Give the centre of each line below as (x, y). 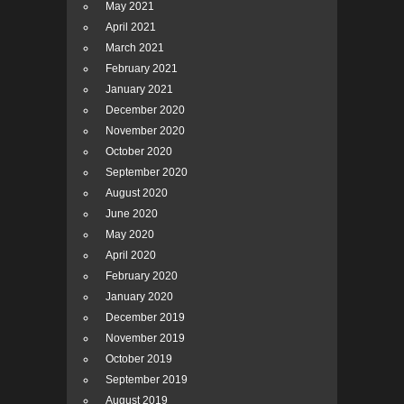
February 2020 (142, 276)
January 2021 (139, 90)
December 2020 (145, 110)
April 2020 (131, 256)
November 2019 (145, 339)
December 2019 (145, 318)
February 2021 (142, 69)
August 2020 (137, 193)
